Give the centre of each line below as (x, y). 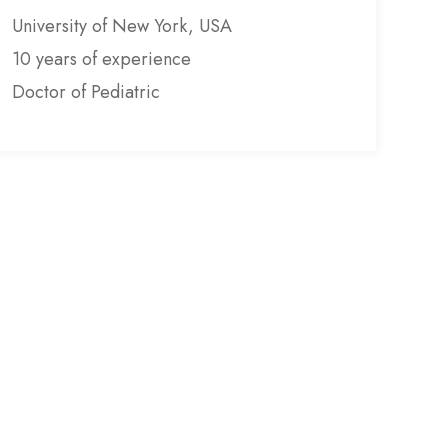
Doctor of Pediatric (86, 92)
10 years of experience (101, 59)
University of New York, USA (122, 26)
